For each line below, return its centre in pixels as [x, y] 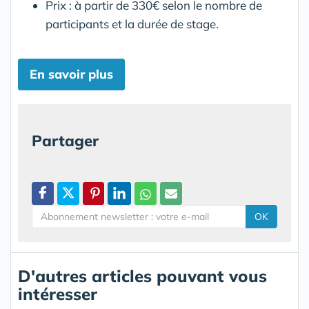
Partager [65, 141]
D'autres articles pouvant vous [142, 276]
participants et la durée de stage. [132, 24]
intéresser [58, 294]
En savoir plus [71, 74]
